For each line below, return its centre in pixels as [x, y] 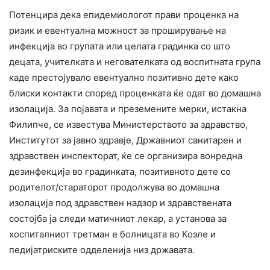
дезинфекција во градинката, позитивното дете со [120, 172]
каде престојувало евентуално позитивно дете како [124, 78]
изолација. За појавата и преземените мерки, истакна [128, 109]
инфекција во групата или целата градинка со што [120, 46]
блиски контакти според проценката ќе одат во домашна [135, 93]
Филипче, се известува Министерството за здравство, [128, 125]
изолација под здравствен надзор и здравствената [120, 203]
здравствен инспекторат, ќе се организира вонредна [126, 156]
